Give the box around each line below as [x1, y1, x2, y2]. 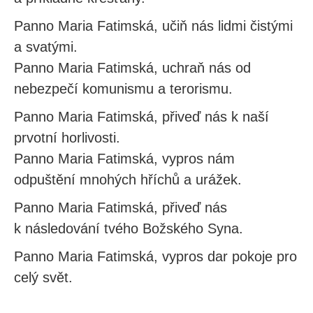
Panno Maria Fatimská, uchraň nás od [14, 60, 251, 75]
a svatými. [14, 39, 78, 54]
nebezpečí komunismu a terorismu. [14, 81, 233, 96]
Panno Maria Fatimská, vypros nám [14, 151, 235, 166]
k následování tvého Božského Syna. [14, 221, 243, 236]
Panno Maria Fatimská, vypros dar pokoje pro [14, 249, 297, 264]
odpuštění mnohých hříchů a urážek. [14, 172, 242, 187]
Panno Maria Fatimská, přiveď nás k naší [14, 109, 269, 124]
